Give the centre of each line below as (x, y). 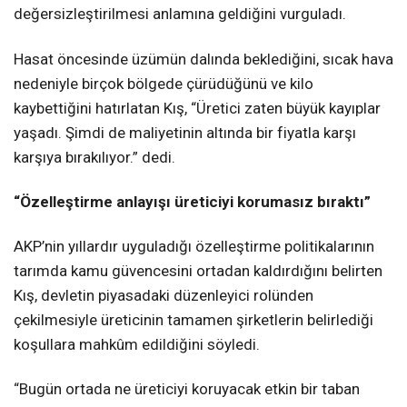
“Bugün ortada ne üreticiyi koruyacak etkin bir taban (187, 388)
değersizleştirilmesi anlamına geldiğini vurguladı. (180, 14)
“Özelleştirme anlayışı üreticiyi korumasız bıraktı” (192, 201)
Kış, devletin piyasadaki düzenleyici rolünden (164, 295)
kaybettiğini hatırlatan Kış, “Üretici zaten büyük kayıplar (197, 108)
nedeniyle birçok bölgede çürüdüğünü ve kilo (164, 83)
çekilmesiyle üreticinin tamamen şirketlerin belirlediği (194, 319)
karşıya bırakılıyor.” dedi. (94, 157)
